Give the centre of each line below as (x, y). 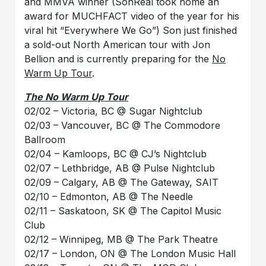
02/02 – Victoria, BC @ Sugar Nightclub (114, 111)
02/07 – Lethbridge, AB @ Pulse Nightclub (120, 168)
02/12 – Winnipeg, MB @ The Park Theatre (121, 239)
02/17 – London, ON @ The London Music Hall (130, 253)
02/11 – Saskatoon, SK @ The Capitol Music (123, 210)
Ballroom (45, 139)
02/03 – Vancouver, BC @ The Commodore (123, 125)
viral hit (41, 30)
